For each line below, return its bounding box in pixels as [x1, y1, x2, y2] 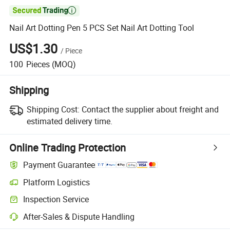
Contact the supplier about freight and [81, 103, 219, 115]
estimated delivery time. [26, 115, 112, 127]
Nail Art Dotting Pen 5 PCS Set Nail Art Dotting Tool [9, 22, 195, 34]
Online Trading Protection [9, 140, 126, 155]
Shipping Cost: [26, 103, 80, 115]
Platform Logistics [23, 176, 90, 188]
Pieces [26, 58, 50, 70]
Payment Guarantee [23, 159, 95, 171]
